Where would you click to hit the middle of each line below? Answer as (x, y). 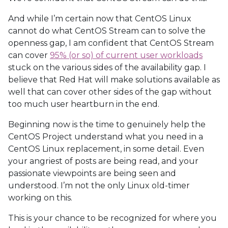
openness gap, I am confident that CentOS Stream (111, 43)
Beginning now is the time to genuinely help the (107, 124)
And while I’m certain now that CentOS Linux (100, 19)
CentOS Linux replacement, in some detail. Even (106, 149)
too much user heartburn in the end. (84, 104)
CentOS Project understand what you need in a (106, 137)
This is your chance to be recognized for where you (112, 218)
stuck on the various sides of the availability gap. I (107, 67)
